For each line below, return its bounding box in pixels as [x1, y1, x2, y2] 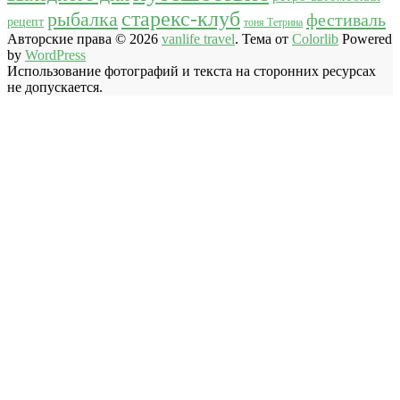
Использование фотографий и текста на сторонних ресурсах [7, 62, 376, 79]
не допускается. [7, 79, 103, 95]
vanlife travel [162, 30, 235, 46]
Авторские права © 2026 [7, 30, 162, 46]
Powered [338, 30, 392, 46]
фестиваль [306, 9, 386, 29]
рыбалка [47, 8, 118, 30]
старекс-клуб [121, 6, 240, 30]
